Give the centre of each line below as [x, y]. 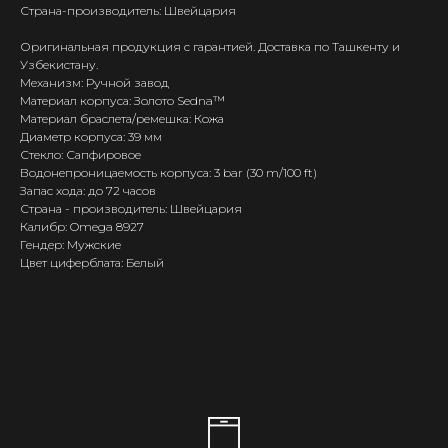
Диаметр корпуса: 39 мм [91, 137]
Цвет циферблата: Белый [92, 263]
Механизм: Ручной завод [94, 83]
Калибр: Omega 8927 [82, 227]
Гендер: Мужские [70, 245]
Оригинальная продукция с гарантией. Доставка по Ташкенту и [210, 47]
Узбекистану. [59, 65]
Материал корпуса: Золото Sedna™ [122, 101]
